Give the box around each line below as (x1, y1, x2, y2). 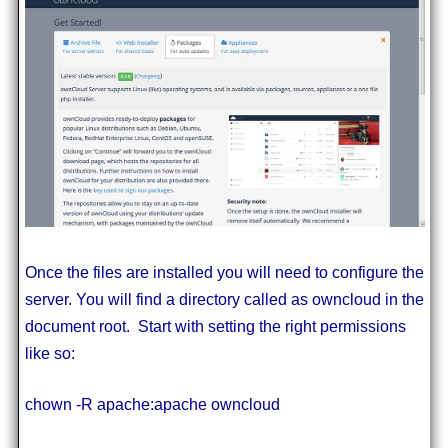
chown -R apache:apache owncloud (24, 396, 280, 414)
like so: (24, 345, 75, 363)
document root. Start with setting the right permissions (24, 318, 406, 336)
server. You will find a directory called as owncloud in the (24, 291, 424, 309)
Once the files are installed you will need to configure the (24, 264, 424, 282)
